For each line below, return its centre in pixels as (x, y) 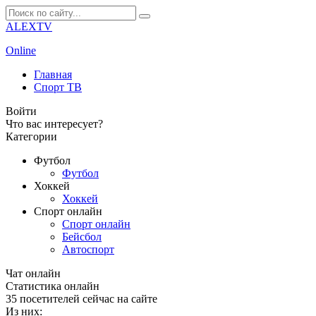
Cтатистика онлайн (53, 286)
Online (21, 50)
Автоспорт (88, 249)
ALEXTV (29, 26)
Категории (31, 136)
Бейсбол (82, 237)
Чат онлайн (33, 273)
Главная (53, 74)
